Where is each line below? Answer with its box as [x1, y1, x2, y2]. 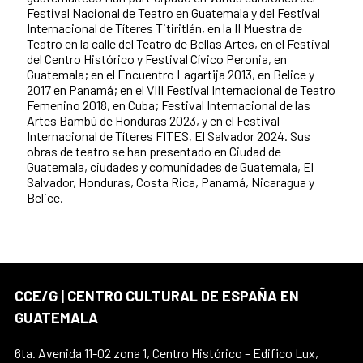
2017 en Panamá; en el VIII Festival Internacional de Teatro [27, 81, 335, 97]
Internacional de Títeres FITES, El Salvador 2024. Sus [27, 127, 310, 143]
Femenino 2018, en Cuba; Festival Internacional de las [27, 96, 310, 113]
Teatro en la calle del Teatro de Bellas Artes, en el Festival [27, 35, 330, 51]
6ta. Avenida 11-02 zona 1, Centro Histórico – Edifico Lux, [15, 344, 318, 361]
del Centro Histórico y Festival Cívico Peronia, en [27, 50, 287, 66]
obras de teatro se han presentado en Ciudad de [27, 143, 281, 159]
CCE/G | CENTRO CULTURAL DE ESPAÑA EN [15, 286, 299, 305]
